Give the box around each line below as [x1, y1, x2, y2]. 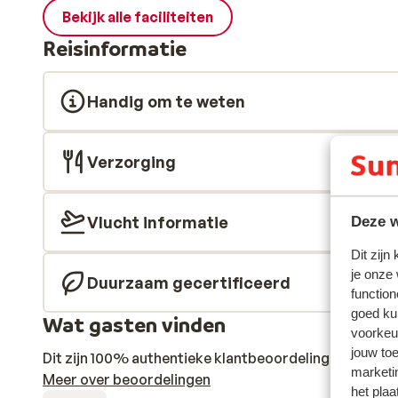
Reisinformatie [43, 36, 187, 61]
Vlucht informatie [87, 212, 228, 232]
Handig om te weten [87, 92, 245, 111]
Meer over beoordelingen [43, 370, 211, 388]
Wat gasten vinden [43, 312, 226, 338]
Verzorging [87, 152, 176, 171]
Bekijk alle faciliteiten [62, 8, 213, 26]
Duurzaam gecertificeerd [87, 273, 291, 292]
